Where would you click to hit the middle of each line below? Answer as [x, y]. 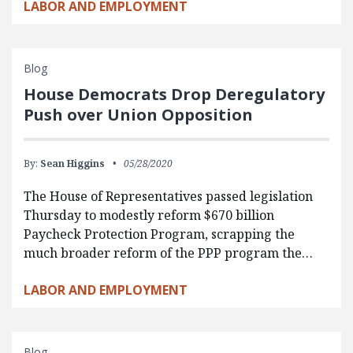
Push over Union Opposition [138, 114]
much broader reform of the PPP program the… [168, 253]
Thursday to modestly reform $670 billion [149, 215]
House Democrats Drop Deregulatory [174, 94]
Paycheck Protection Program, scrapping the [159, 234]
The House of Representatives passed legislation [168, 196]
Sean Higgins [72, 163]
